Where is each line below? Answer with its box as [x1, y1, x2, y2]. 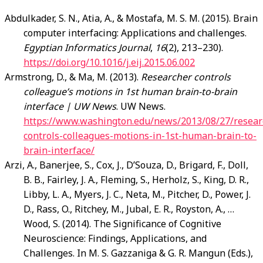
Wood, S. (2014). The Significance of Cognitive [23, 217, 221, 231]
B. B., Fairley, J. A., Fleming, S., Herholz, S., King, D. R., [23, 173, 249, 187]
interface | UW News [23, 100, 116, 113]
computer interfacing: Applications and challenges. [23, 26, 247, 40]
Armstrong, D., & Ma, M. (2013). [5, 70, 141, 84]
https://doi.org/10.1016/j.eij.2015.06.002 [23, 56, 195, 69]
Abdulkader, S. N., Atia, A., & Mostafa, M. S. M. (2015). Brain [5, 12, 258, 25]
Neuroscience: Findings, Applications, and [23, 232, 207, 245]
